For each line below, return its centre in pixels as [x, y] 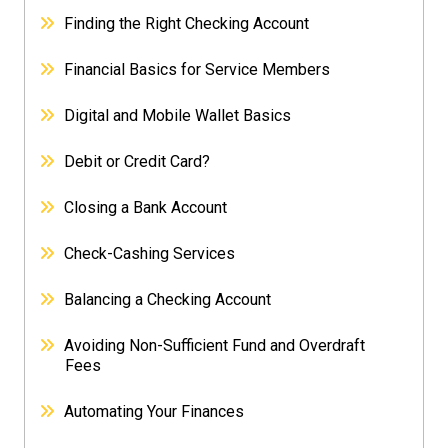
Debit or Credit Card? [137, 162]
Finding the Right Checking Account [187, 24]
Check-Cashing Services [150, 254]
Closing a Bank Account [146, 208]
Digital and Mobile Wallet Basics [178, 116]
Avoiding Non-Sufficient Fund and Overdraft [215, 346]
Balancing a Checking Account [168, 300]
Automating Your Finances [154, 412]
